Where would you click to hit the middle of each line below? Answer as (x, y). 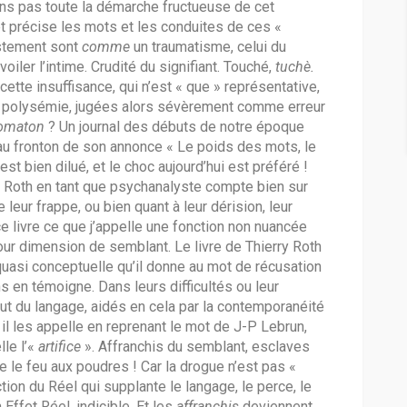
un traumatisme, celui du (210, 47)
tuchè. (295, 67)
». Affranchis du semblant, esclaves (197, 347)
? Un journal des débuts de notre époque (176, 127)
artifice (61, 347)
